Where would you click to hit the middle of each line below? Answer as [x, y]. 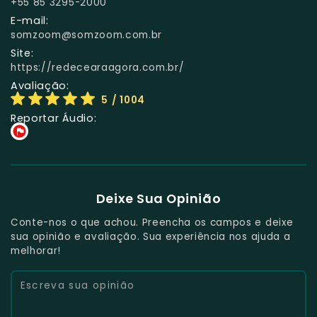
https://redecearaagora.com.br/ [98, 67]
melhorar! [36, 250]
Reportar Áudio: [54, 118]
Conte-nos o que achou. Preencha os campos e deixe [152, 222]
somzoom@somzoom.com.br [87, 35]
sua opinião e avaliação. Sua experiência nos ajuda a [151, 236]
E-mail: [30, 20]
